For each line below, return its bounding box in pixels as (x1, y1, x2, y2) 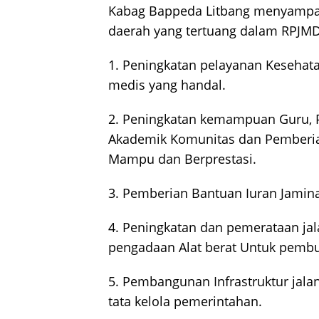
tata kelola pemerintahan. (108, 292, 262, 310)
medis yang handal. (108, 75, 226, 93)
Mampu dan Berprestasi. (108, 150, 256, 167)
